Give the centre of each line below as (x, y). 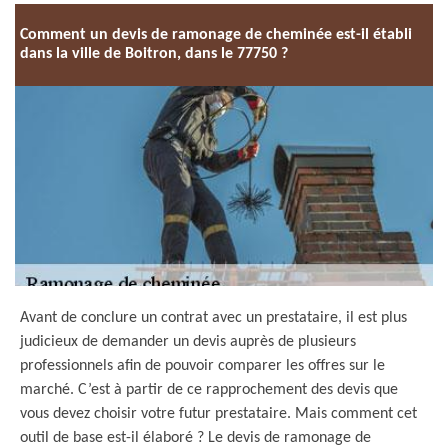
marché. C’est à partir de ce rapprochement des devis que (209, 390)
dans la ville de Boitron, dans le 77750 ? (154, 54)
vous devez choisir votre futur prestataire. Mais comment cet (218, 414)
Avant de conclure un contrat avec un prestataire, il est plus (213, 318)
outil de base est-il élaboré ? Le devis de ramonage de (195, 438)
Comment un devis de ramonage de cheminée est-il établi (216, 35)
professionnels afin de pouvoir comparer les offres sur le (202, 366)
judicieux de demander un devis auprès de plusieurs (188, 342)
